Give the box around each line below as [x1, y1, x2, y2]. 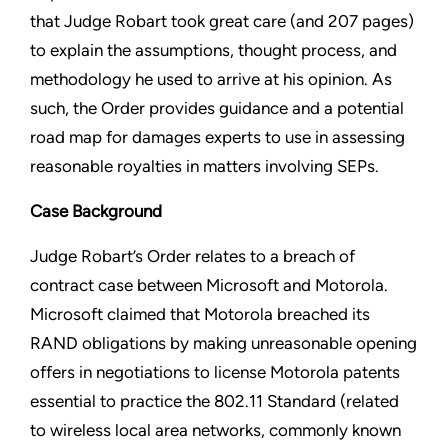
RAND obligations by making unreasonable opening [30, 333, 417, 354]
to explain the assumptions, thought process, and [30, 40, 397, 61]
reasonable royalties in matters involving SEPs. [30, 156, 379, 177]
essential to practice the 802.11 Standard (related [30, 391, 399, 412]
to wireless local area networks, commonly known [30, 420, 401, 441]
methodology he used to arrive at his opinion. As [30, 69, 392, 90]
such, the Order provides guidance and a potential [30, 98, 404, 119]
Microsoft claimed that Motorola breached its [30, 304, 370, 325]
